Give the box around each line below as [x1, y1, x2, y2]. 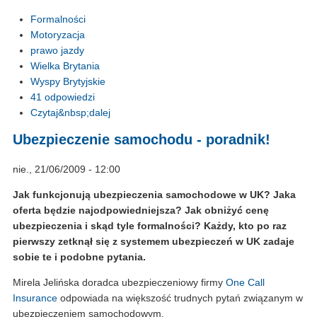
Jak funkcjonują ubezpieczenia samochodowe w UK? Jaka [13, 189, 296, 201]
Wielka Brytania [30, 59, 100, 71]
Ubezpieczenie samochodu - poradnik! [13, 132, 270, 148]
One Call [226, 277, 265, 289]
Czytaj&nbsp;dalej [30, 106, 110, 118]
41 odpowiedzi [30, 91, 95, 103]
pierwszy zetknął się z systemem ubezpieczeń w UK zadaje [13, 236, 294, 248]
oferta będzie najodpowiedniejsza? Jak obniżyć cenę [13, 204, 269, 217]
